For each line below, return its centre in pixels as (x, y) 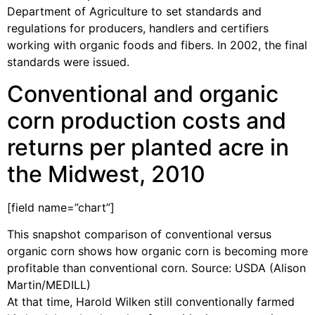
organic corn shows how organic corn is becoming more (157, 251)
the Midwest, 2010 (106, 174)
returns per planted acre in (148, 147)
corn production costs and (147, 120)
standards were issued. (68, 62)
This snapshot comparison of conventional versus (139, 234)
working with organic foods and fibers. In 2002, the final (157, 45)
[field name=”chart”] (61, 207)
